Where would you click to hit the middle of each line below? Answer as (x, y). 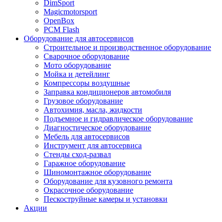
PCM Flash (61, 29)
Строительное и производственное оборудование (127, 47)
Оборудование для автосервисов (79, 38)
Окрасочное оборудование (88, 190)
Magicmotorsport (70, 11)
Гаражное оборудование (84, 163)
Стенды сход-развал (77, 154)
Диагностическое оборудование (97, 127)
